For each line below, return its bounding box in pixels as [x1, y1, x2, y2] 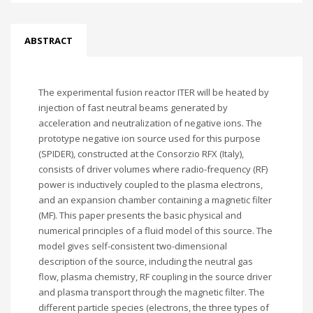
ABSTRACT [24, 34, 73, 47]
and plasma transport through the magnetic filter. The [38, 286, 265, 298]
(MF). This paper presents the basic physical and [38, 209, 242, 221]
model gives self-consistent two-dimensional [38, 240, 227, 252]
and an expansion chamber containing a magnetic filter [38, 194, 272, 206]
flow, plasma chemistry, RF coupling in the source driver [38, 270, 272, 283]
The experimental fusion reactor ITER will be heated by [38, 86, 269, 99]
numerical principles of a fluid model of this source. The [38, 224, 272, 237]
